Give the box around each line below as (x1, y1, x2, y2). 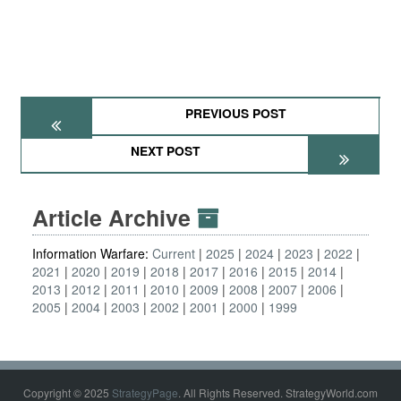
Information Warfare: (32, 244, 152, 262)
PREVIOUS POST (185, 104, 286, 122)
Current (152, 244, 195, 262)
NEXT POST (130, 141, 200, 159)
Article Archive (32, 201, 197, 234)
